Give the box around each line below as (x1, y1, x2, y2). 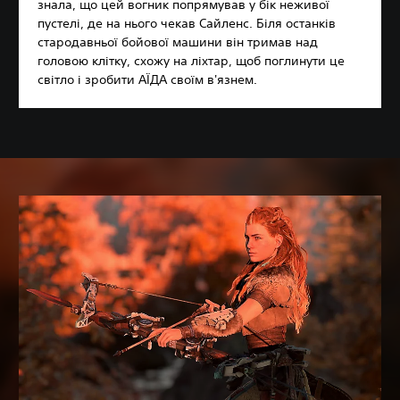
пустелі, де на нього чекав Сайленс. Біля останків (37, 15, 336, 32)
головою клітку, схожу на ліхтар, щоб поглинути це (37, 53, 345, 70)
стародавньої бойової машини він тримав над (37, 34, 318, 51)
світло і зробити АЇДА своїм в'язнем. (37, 71, 257, 88)
